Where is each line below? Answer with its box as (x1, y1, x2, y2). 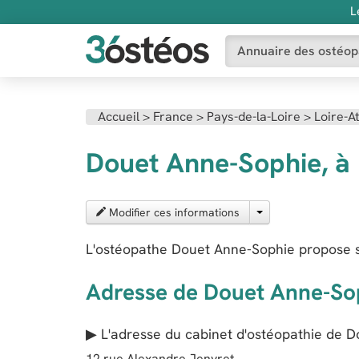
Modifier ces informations (106, 205, 240, 220)
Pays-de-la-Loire (207, 108, 301, 125)
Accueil (98, 108, 139, 125)
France (153, 108, 193, 125)
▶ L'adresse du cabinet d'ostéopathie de (86, 325, 346, 343)
